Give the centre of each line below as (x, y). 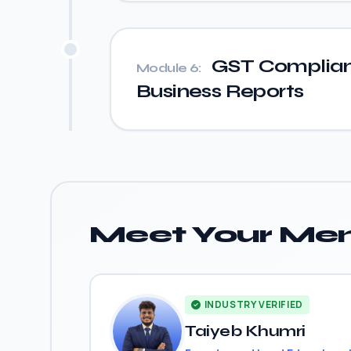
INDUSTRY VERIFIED (253, 304)
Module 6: (169, 68)
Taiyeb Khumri (245, 331)
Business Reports (220, 91)
